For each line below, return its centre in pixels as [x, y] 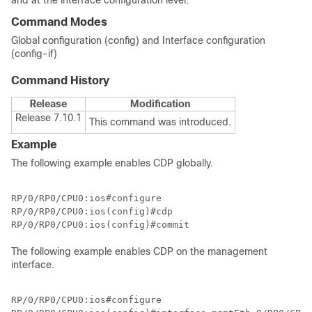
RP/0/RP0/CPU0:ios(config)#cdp [92, 211]
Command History [60, 80]
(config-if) [34, 54]
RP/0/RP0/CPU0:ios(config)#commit [100, 225]
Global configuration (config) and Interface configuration [138, 40]
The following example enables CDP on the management [139, 251]
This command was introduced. [160, 122]
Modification [160, 104]
